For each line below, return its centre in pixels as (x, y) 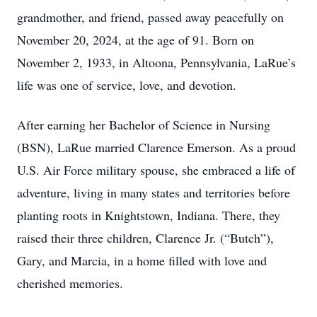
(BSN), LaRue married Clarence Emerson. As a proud (156, 147)
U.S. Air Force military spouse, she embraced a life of (156, 170)
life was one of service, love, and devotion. (127, 85)
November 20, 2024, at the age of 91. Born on (136, 40)
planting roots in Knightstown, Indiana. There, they (149, 215)
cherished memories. (70, 283)
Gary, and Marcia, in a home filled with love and (142, 260)
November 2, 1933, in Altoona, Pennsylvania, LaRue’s (156, 62)
